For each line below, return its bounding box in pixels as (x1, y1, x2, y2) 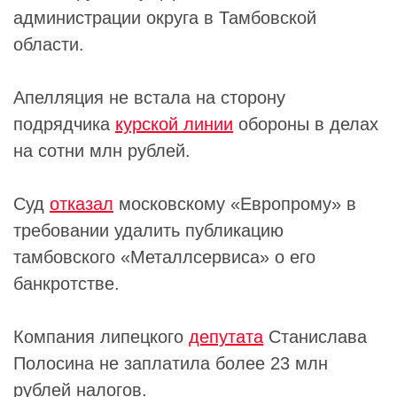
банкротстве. (13, 273, 120, 293)
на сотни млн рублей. (13, 140, 191, 160)
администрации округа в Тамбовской (13, 7, 316, 27)
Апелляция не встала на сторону (13, 87, 285, 107)
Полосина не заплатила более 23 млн (13, 353, 328, 373)
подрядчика (13, 113, 115, 134)
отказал (50, 193, 113, 214)
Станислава (263, 326, 367, 346)
